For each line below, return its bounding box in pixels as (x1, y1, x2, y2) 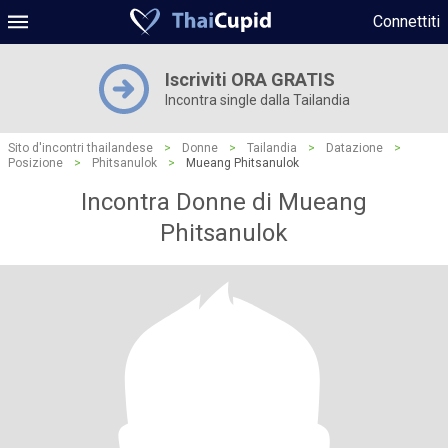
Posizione (8, 156, 63, 170)
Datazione (326, 141, 383, 155)
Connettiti (373, 12, 440, 31)
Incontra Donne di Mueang (81, 188, 367, 216)
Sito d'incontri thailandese (8, 141, 153, 155)
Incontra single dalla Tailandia (164, 92, 350, 108)
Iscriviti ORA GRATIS (164, 69, 335, 90)
